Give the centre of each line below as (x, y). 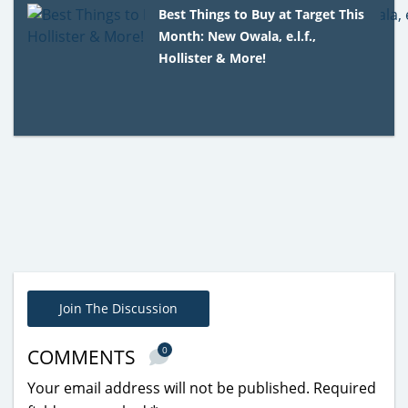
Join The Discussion (118, 308)
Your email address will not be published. (168, 388)
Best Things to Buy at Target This (262, 14)
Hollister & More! (213, 57)
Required (345, 388)
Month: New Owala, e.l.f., (238, 36)
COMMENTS (84, 357)
